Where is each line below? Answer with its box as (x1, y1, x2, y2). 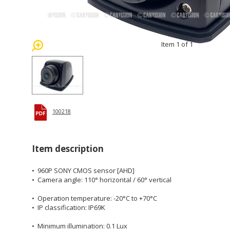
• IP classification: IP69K (32, 203, 105, 212)
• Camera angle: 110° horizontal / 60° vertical (32, 175, 171, 184)
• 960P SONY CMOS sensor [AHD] (32, 166, 135, 175)
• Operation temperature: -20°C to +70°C (32, 194, 157, 203)
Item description (32, 143, 104, 155)
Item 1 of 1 (161, 40, 193, 49)
